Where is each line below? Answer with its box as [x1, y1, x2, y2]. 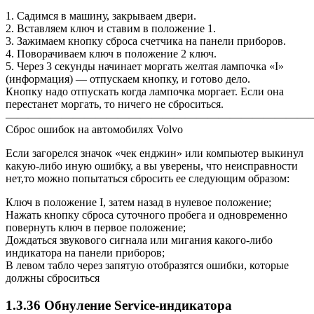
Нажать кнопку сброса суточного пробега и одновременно [6, 208, 287, 221]
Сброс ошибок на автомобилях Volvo [6, 123, 183, 135]
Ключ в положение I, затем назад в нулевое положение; [6, 196, 271, 208]
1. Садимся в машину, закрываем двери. [6, 9, 196, 22]
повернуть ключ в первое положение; [6, 221, 186, 233]
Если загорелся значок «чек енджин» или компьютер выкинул [6, 146, 303, 159]
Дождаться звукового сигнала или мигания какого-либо [6, 233, 273, 246]
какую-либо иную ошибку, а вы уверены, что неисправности [6, 159, 298, 172]
